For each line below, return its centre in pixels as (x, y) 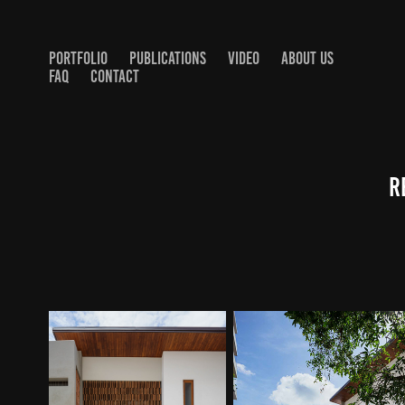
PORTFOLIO (78, 58)
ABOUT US (307, 58)
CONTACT (114, 76)
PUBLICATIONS (167, 58)
